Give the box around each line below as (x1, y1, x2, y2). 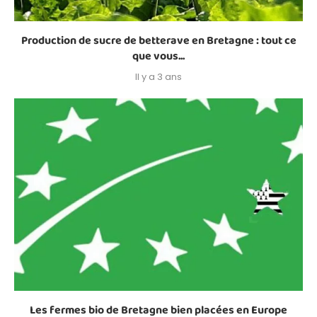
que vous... (132, 47, 185, 66)
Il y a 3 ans (135, 70, 182, 84)
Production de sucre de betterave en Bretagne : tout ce (21, 32, 296, 50)
